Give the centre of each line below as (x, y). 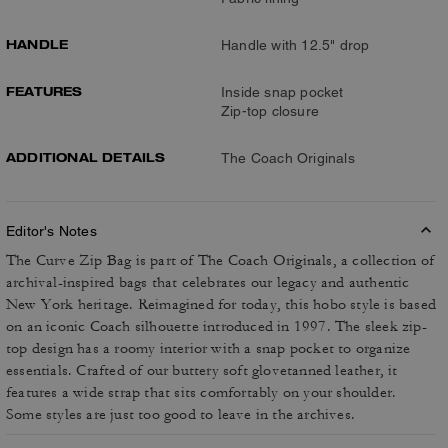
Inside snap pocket (282, 92)
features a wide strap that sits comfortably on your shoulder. (201, 392)
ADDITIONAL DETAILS (86, 157)
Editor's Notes (51, 231)
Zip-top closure (270, 111)
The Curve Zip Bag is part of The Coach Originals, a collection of (220, 260)
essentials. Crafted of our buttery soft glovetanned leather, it (202, 370)
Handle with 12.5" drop (295, 45)
